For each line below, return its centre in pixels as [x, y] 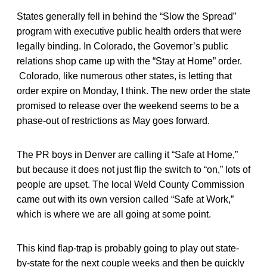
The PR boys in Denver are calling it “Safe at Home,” [127, 154]
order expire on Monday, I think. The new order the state [133, 91]
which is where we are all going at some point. [114, 214]
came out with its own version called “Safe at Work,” [125, 199]
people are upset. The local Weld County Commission [131, 184]
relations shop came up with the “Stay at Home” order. [129, 61]
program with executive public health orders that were [129, 31]
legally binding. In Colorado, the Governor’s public [122, 46]
